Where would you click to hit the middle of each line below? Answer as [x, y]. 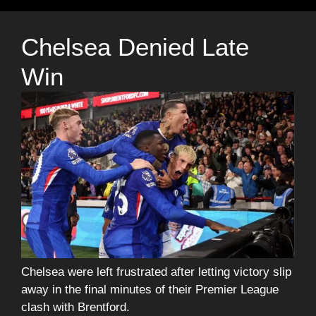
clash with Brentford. [75, 308]
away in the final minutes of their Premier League [150, 290]
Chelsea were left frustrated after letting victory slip [156, 272]
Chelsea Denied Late [135, 47]
